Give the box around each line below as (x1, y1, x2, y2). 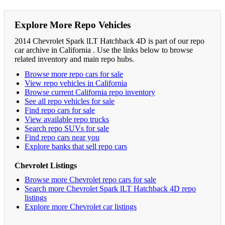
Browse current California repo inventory (25, 87, 155, 96)
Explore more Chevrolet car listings (25, 202, 137, 211)
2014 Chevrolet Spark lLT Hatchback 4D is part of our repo (15, 36, 204, 45)
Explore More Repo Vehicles (15, 19, 131, 30)
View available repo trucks (25, 115, 109, 124)
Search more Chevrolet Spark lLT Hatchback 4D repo (25, 184, 196, 193)
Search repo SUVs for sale (25, 124, 109, 133)
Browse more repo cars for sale (25, 69, 123, 78)
